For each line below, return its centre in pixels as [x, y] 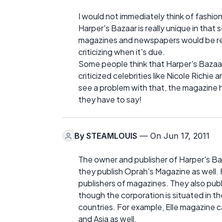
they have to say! [110, 99]
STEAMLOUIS [112, 136]
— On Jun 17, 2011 [173, 136]
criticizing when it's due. [122, 52]
